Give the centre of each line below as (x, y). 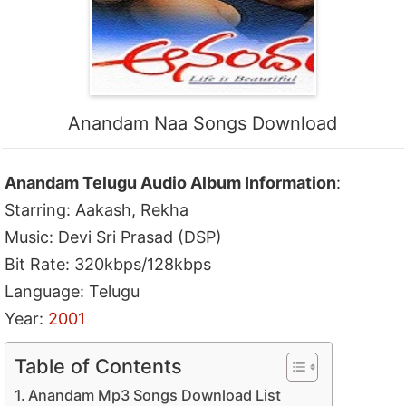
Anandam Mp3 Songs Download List (155, 395)
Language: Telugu (72, 291)
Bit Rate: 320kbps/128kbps (108, 264)
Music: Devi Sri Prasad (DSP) (114, 237)
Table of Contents (99, 366)
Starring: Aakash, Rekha (97, 209)
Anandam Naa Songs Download (203, 123)
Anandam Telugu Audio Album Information (171, 182)
